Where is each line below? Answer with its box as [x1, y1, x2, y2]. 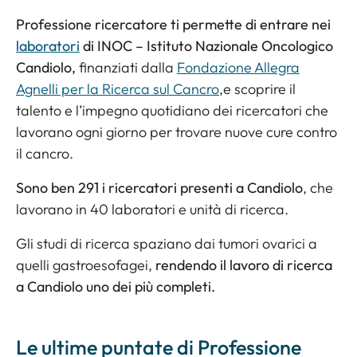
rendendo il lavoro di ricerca [155, 256, 332, 274]
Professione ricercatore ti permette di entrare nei [16, 15, 331, 33]
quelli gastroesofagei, [16, 256, 155, 274]
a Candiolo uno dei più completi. [16, 277, 215, 296]
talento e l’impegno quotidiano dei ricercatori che [16, 101, 328, 120]
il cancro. [16, 144, 73, 163]
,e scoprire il [219, 80, 296, 98]
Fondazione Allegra [177, 58, 300, 76]
